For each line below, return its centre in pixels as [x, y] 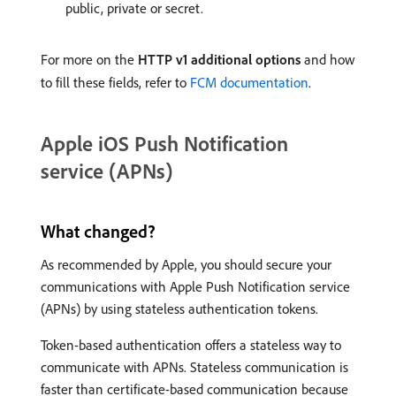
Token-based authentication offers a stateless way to [191, 344]
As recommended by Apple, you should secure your [186, 264]
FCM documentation [249, 82]
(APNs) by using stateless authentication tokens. [179, 308]
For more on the [89, 59]
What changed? [98, 231]
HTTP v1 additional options [219, 59]
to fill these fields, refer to [115, 82]
